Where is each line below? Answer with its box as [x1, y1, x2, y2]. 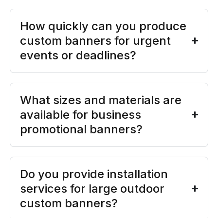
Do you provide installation [20, 166, 168, 181]
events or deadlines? [20, 48, 136, 62]
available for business [20, 107, 141, 122]
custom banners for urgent [20, 33, 171, 48]
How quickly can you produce [20, 18, 186, 33]
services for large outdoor [20, 181, 164, 196]
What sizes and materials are [20, 92, 182, 107]
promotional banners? [20, 122, 143, 136]
